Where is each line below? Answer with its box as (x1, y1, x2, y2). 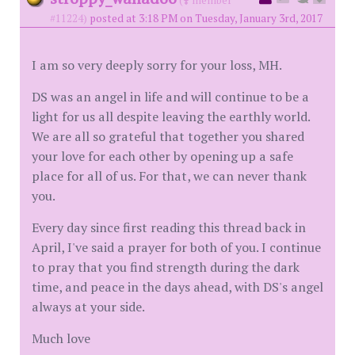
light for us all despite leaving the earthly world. (32, 108, 310, 125)
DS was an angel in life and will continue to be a (32, 88, 309, 105)
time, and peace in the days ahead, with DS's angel (32, 278, 323, 296)
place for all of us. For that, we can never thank (32, 167, 307, 185)
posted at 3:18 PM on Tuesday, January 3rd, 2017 (90, 11, 323, 25)
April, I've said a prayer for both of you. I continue (32, 239, 321, 256)
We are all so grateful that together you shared (32, 128, 304, 145)
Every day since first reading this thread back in (32, 219, 306, 236)
